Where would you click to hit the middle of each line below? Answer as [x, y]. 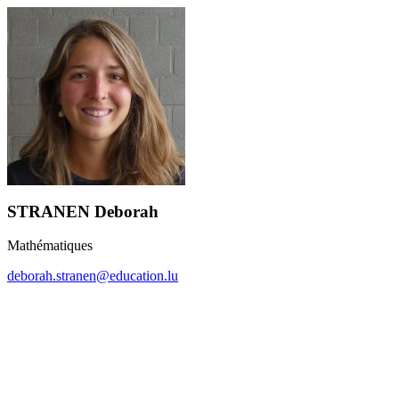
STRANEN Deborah [83, 211]
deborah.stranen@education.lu [93, 276]
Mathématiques [50, 246]
